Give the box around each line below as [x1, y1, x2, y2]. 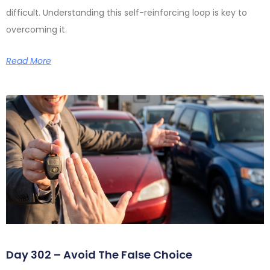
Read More [6, 54, 51, 67]
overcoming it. [6, 23, 67, 36]
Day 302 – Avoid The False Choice [6, 246, 192, 262]
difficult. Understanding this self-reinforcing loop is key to [6, 6, 247, 19]
